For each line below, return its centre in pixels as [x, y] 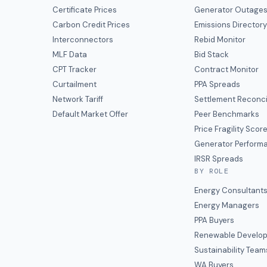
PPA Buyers [215, 220]
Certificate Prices [85, 10]
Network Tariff [78, 99]
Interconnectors [83, 40]
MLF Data [70, 55]
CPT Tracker [74, 69]
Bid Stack [212, 55]
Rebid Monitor [220, 40]
